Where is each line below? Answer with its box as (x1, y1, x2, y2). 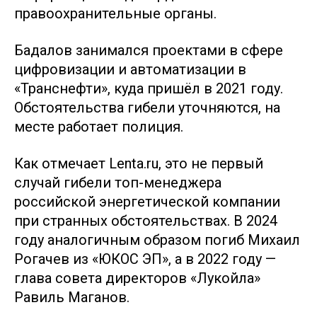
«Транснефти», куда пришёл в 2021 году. (14, 80, 283, 97)
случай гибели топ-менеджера (14, 174, 221, 191)
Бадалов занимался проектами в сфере (14, 42, 283, 59)
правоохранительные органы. (14, 5, 217, 22)
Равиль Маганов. (14, 289, 129, 306)
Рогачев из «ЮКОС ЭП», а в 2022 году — (14, 250, 276, 267)
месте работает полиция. (14, 118, 183, 135)
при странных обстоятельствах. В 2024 (14, 212, 277, 229)
